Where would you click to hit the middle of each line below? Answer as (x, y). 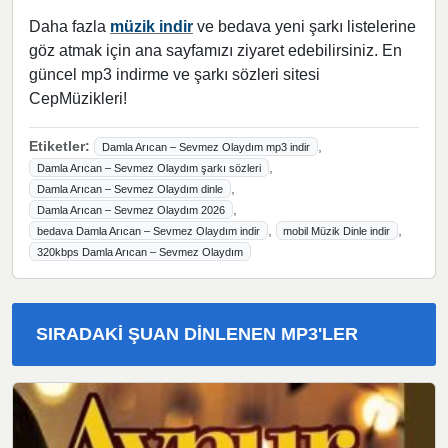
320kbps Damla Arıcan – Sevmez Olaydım (139, 251)
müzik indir (151, 26)
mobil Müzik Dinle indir (337, 230)
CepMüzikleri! (78, 98)
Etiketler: (59, 145)
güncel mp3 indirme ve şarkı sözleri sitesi (174, 74)
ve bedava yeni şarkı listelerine (304, 26)
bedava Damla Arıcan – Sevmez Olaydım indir (148, 230)
